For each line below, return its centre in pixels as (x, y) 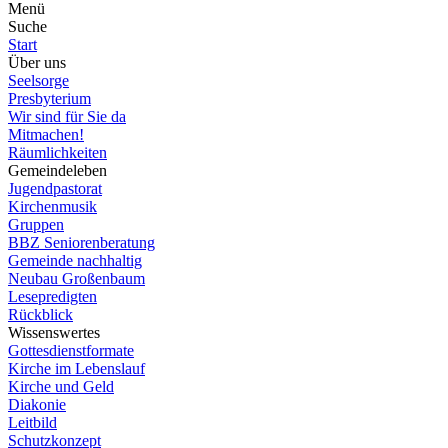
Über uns (37, 62)
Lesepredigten (52, 296)
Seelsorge (38, 80)
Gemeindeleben (57, 170)
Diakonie (37, 404)
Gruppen (36, 224)
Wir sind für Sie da (67, 116)
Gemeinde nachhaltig (75, 260)
